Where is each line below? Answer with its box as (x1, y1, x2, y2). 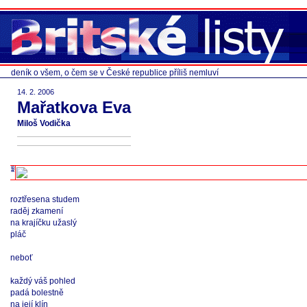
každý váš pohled (10, 276, 75, 286)
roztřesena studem (10, 195, 79, 204)
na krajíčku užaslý (10, 218, 77, 228)
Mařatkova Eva (17, 98, 131, 116)
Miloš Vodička (17, 119, 71, 128)
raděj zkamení (10, 206, 63, 216)
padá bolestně (10, 288, 64, 297)
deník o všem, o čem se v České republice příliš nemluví (11, 68, 219, 77)
